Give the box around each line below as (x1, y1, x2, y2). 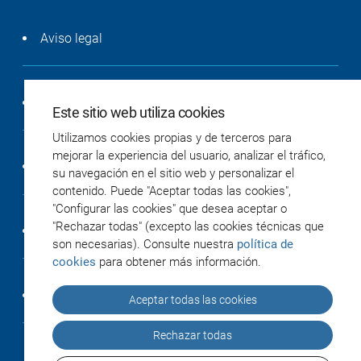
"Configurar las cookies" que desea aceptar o (52, 201, 287, 216)
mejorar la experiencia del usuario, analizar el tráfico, (52, 148, 326, 163)
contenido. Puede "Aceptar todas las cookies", (52, 184, 291, 198)
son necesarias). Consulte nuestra (52, 237, 237, 251)
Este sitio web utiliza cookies (52, 104, 225, 121)
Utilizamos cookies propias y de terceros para (52, 131, 292, 145)
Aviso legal (40, 31, 103, 46)
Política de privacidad (40, 94, 164, 110)
